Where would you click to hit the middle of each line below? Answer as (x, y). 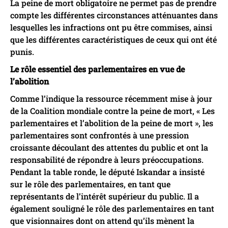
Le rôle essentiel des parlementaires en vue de (97, 69)
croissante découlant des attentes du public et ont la (109, 147)
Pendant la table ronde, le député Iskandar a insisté (107, 172)
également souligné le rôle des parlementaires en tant (112, 208)
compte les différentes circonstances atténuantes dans (114, 15)
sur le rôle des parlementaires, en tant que (90, 184)
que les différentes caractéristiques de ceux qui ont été (113, 39)
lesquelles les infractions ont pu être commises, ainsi (111, 27)
